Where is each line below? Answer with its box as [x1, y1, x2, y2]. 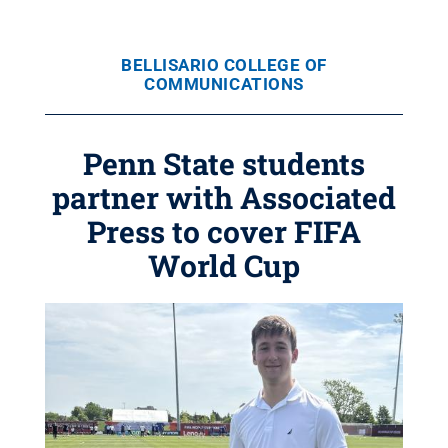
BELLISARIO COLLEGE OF [121, 55, 327, 75]
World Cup [148, 246, 300, 285]
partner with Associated [52, 178, 396, 217]
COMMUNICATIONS [144, 74, 304, 94]
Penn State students [83, 144, 365, 183]
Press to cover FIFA [87, 212, 361, 251]
